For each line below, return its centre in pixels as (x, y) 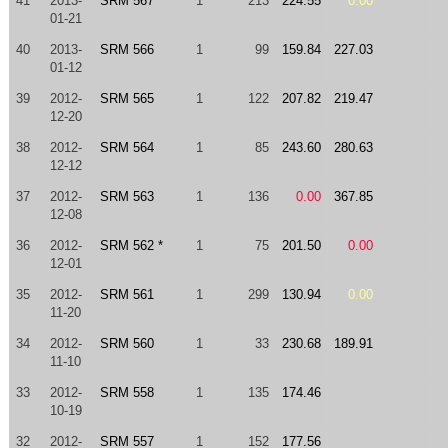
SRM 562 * (131, 245)
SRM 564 (126, 147)
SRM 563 (126, 196)
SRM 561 (126, 294)
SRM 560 (126, 343)
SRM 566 (126, 49)
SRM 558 (126, 392)
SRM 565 (126, 98)
